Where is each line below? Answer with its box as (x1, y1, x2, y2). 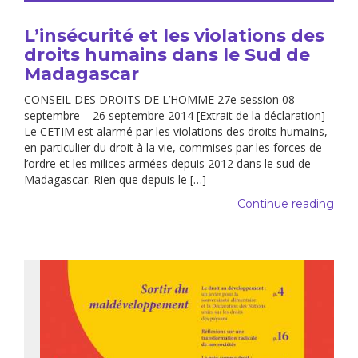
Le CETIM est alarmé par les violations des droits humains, (24, 124, 328, 140)
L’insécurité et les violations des (24, 25, 324, 47)
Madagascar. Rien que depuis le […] (24, 172, 206, 188)
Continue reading (237, 197, 334, 212)
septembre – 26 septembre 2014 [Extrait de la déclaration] (24, 108, 325, 124)
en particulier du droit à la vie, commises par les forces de (24, 140, 322, 156)
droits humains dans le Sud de (24, 44, 310, 66)
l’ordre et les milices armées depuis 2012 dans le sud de (24, 156, 311, 172)
